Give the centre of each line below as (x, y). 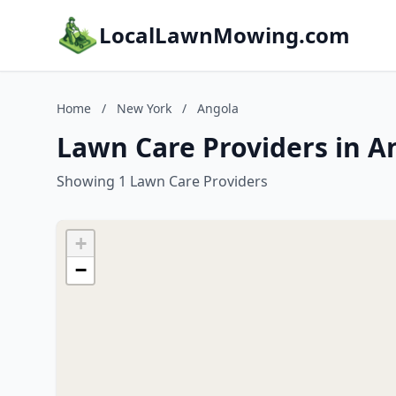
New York (144, 108)
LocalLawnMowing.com (225, 35)
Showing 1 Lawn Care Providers (162, 181)
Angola (218, 108)
